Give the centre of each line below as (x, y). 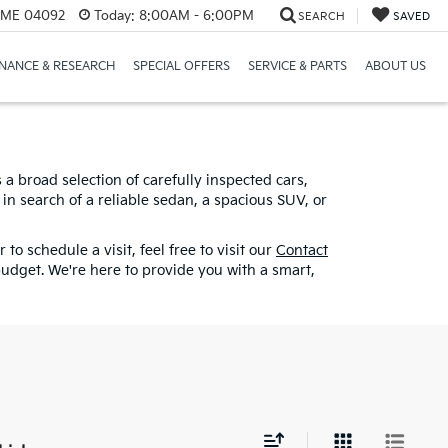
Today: (114, 15)
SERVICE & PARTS (297, 67)
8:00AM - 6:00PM (194, 15)
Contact (302, 250)
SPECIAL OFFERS (181, 67)
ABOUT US (395, 67)
